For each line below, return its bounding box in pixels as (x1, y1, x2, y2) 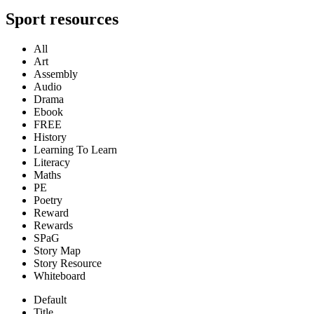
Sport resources (6, 9, 118, 28)
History (34, 130, 67, 143)
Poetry (34, 193, 62, 206)
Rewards (34, 219, 73, 231)
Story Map (34, 244, 81, 257)
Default (34, 293, 67, 306)
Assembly (34, 67, 78, 80)
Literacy (34, 156, 70, 168)
